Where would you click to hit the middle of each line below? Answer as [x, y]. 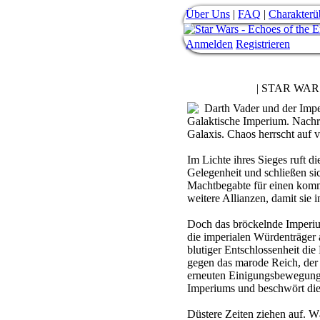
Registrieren [263, 44]
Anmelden [209, 44]
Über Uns [208, 14]
